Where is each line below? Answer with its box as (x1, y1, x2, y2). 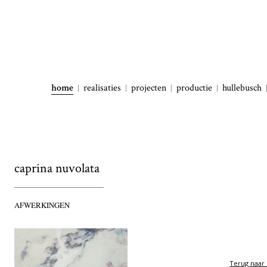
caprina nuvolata (14, 160, 100, 177)
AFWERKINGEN (14, 200, 70, 210)
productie (176, 82, 212, 94)
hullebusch (222, 82, 262, 94)
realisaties (83, 82, 121, 94)
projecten (131, 82, 166, 94)
